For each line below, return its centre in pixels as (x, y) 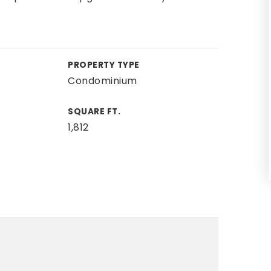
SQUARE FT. (94, 112)
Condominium (103, 81)
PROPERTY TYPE (104, 65)
